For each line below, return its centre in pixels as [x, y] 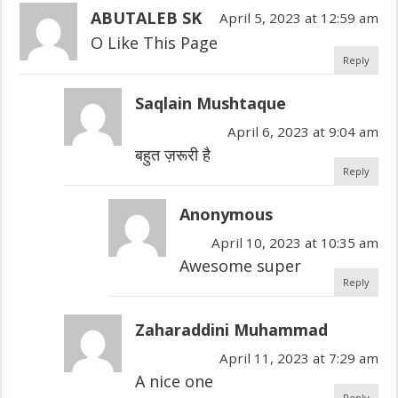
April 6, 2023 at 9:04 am [302, 131]
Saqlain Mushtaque [211, 103]
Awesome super [241, 265]
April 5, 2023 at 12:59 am [298, 17]
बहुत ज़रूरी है [173, 154]
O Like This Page [155, 42]
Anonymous [227, 214]
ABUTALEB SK [147, 17]
